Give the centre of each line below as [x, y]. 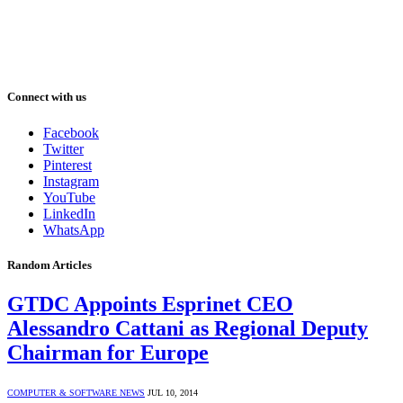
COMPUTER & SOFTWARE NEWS [76, 392]
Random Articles [49, 264]
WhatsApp [74, 229]
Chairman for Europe [108, 352]
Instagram [71, 181]
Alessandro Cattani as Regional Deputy [188, 328]
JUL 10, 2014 [173, 392]
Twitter [63, 148]
